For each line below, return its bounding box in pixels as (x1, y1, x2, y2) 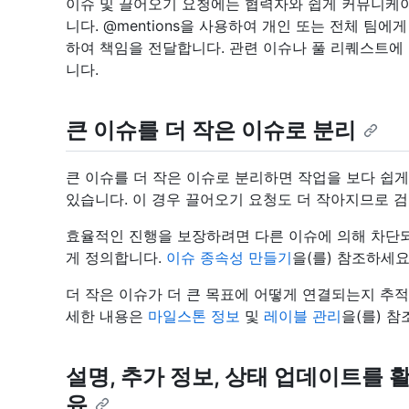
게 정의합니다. (66, 248, 166, 267)
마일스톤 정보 (148, 307, 240, 326)
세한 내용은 (66, 307, 148, 326)
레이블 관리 (264, 307, 341, 326)
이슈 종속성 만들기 (166, 248, 292, 267)
